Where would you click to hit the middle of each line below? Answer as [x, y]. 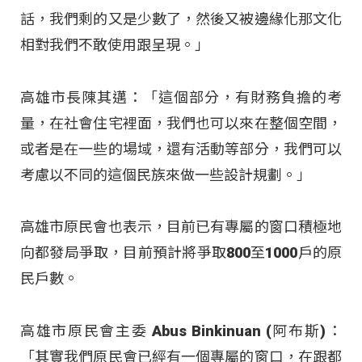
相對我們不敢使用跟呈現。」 [115, 45]
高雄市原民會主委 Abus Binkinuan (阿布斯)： [181, 330]
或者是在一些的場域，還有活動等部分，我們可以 [181, 149]
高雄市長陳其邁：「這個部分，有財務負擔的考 [181, 97]
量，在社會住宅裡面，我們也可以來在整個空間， [181, 123]
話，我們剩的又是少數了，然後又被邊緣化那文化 [181, 19]
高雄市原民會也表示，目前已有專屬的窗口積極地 [181, 227]
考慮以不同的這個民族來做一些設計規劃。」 [166, 175]
